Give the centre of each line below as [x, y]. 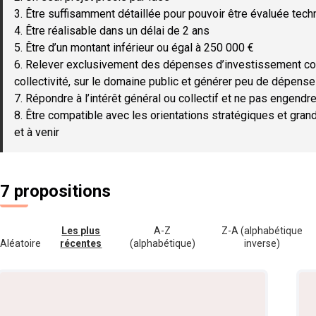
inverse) [262, 243]
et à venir [37, 132]
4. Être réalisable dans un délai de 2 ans [112, 31]
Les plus [81, 231]
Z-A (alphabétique [262, 231]
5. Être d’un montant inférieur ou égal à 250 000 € [134, 48]
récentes [81, 243]
